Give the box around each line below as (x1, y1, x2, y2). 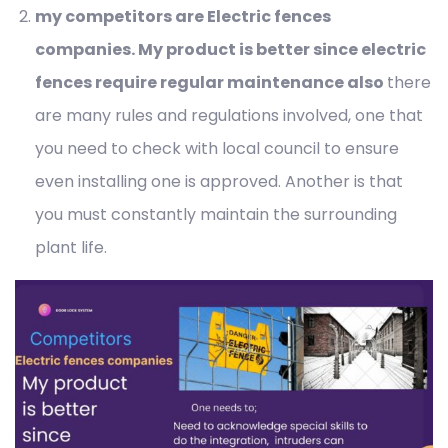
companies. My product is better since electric (35, 38, 426, 62)
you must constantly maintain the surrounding (35, 203, 397, 227)
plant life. (35, 236, 107, 260)
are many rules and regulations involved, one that (35, 104, 423, 128)
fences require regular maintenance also (35, 71, 387, 95)
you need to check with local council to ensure (35, 137, 399, 161)
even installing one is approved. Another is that (35, 170, 403, 194)
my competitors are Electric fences (35, 5, 331, 29)
